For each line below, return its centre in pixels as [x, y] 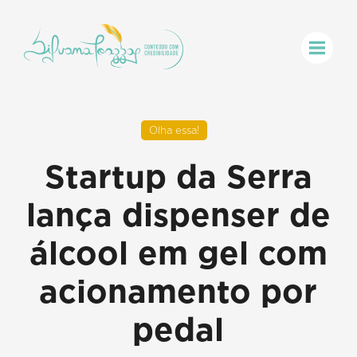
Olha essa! [175, 130]
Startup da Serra [178, 177]
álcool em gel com [178, 253]
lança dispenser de [178, 215]
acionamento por [178, 291]
